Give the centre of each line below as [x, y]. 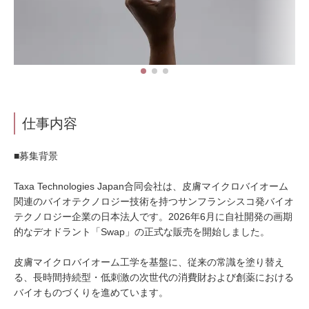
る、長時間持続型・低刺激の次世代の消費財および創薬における [154, 277]
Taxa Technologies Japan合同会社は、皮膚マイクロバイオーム [151, 186]
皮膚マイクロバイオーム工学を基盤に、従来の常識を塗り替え [149, 262]
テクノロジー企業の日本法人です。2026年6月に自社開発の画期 [153, 217]
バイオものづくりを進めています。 [91, 292]
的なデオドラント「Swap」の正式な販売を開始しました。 [142, 232]
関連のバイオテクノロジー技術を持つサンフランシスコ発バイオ [154, 201]
